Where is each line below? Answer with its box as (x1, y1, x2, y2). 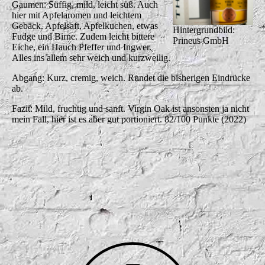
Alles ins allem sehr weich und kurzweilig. (12, 52, 170, 63)
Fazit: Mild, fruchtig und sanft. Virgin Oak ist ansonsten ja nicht (12, 103, 249, 114)
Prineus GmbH (173, 35, 230, 46)
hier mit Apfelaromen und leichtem (12, 9, 141, 20)
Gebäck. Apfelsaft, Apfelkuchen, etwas (12, 20, 158, 31)
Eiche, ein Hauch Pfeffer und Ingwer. (12, 41, 151, 52)
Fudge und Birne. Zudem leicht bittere (12, 31, 154, 41)
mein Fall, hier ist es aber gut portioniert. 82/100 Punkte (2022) (12, 114, 246, 124)
